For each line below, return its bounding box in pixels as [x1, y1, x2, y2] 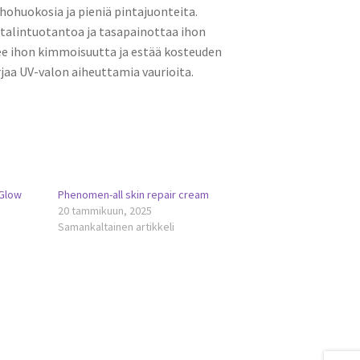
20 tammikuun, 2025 [58, 203, 153, 219]
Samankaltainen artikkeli [58, 219, 175, 235]
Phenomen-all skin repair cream [58, 187, 210, 202]
